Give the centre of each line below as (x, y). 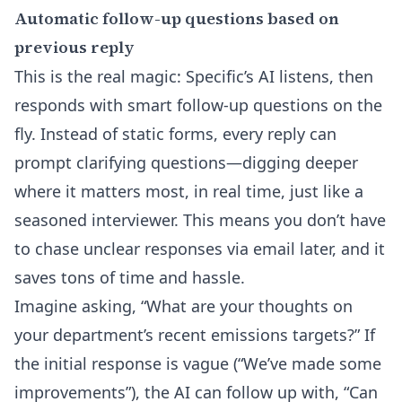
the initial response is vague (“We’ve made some (198, 363)
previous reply (74, 47)
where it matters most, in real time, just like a (189, 191)
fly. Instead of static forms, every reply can (175, 134)
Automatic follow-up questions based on (177, 18)
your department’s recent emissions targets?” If (195, 335)
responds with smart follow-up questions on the (198, 105)
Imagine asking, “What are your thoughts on (184, 306)
